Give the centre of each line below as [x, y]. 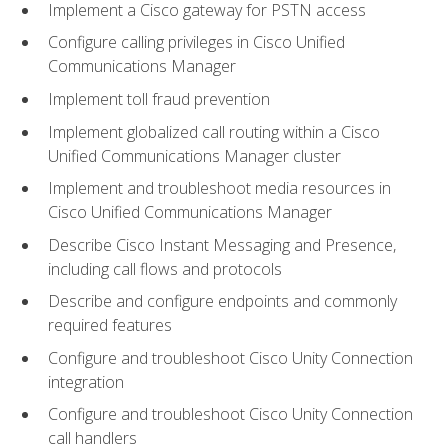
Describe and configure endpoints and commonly [222, 301]
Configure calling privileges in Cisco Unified [196, 42]
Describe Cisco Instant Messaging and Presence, [222, 244]
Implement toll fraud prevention [159, 99]
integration [86, 381]
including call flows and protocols [165, 268]
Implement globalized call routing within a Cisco [214, 131]
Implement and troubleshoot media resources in [219, 188]
